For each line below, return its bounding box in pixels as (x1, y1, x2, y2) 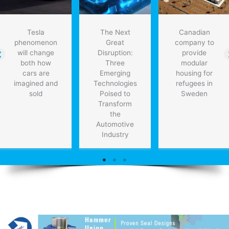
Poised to (100, 89, 130, 98)
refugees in (176, 79, 213, 88)
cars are (22, 69, 50, 78)
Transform (98, 100, 132, 108)
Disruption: (97, 49, 133, 57)
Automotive (96, 120, 134, 129)
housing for (176, 69, 213, 78)
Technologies (93, 79, 137, 88)
